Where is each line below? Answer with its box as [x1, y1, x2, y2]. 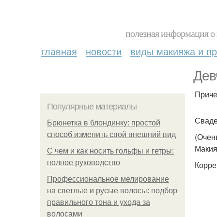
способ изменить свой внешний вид [47, 130, 176, 139]
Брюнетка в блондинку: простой [47, 119, 160, 127]
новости [86, 44, 122, 58]
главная [41, 44, 77, 58]
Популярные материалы [47, 102, 137, 111]
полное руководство [47, 158, 120, 167]
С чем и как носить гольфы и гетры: [47, 147, 174, 155]
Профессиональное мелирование [47, 175, 169, 183]
